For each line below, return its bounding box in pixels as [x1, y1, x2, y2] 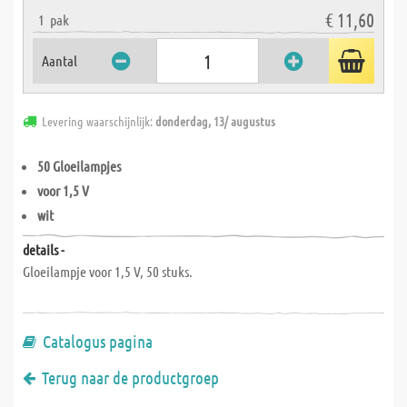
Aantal [42, 52, 77, 69]
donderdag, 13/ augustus [155, 113, 275, 129]
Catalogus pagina [43, 331, 153, 352]
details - [23, 241, 65, 258]
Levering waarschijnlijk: [42, 113, 155, 129]
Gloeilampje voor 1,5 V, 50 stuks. [23, 263, 193, 280]
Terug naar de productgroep [42, 367, 219, 388]
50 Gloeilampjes [37, 157, 121, 174]
